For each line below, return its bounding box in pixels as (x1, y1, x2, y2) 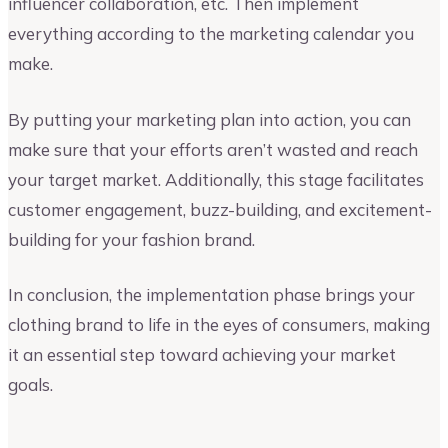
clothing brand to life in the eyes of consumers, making (8, 314, 430, 336)
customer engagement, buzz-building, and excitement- (8, 198, 432, 220)
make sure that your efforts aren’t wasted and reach (8, 138, 418, 160)
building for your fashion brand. (8, 228, 255, 250)
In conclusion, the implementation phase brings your (8, 284, 415, 306)
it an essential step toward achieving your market (8, 344, 396, 366)
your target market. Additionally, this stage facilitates (8, 168, 424, 190)
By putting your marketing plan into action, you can (8, 108, 411, 130)
